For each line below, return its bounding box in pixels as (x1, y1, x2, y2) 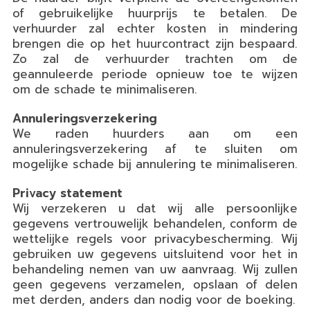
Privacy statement (12, 183, 122, 202)
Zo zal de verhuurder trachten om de (12, 49, 298, 68)
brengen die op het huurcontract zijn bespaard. (12, 34, 298, 53)
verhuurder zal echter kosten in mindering (12, 19, 298, 37)
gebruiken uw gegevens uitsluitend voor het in (12, 244, 298, 263)
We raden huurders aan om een (12, 124, 298, 143)
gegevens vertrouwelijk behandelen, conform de (12, 214, 298, 232)
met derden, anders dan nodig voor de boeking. (12, 290, 295, 309)
